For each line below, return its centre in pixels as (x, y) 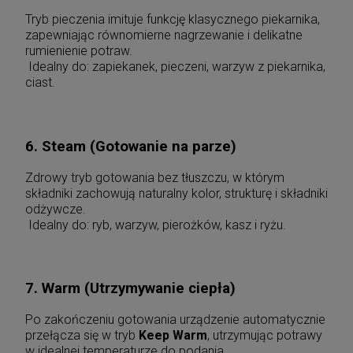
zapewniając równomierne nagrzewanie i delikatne (164, 35)
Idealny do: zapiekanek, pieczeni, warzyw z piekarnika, (175, 67)
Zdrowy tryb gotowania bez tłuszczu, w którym (155, 177)
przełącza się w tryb (82, 335)
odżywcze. (56, 209)
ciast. (40, 83)
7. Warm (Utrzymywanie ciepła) (130, 288)
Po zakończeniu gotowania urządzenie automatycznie (175, 319)
